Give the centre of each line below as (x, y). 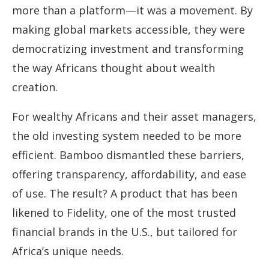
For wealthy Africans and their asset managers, (134, 117)
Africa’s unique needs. (68, 251)
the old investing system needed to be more (127, 136)
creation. (35, 87)
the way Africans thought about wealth (113, 68)
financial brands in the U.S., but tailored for (125, 232)
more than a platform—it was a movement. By (132, 11)
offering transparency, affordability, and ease (129, 174)
